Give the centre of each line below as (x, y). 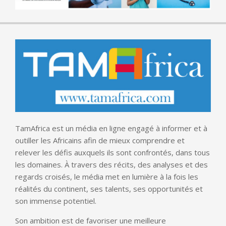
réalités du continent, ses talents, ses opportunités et (109, 189)
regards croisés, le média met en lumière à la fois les (107, 177)
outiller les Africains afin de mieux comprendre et (100, 140)
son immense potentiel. (56, 201)
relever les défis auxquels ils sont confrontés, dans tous (112, 153)
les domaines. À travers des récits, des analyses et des (111, 165)
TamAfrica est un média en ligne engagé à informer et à (111, 128)
